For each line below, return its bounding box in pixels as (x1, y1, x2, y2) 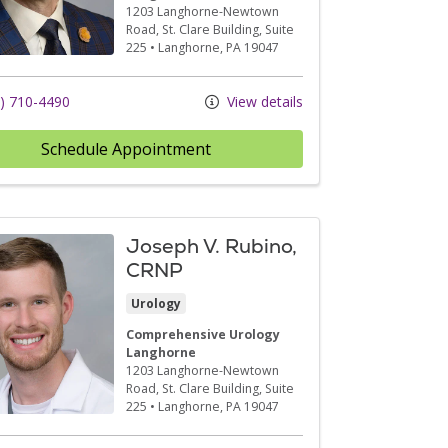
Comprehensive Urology (126, 325, 281, 343)
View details (223, 91, 303, 111)
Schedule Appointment (41, 137, 212, 160)
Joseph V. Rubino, (126, 232, 298, 259)
